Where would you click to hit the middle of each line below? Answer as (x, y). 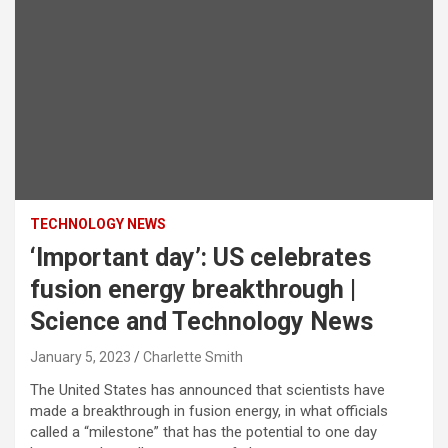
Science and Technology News (201, 322)
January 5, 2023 (80, 357)
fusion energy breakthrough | (193, 290)
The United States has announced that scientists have (207, 390)
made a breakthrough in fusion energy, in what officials (209, 411)
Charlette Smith (193, 357)
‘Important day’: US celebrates (200, 258)
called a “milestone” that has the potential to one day (203, 432)
